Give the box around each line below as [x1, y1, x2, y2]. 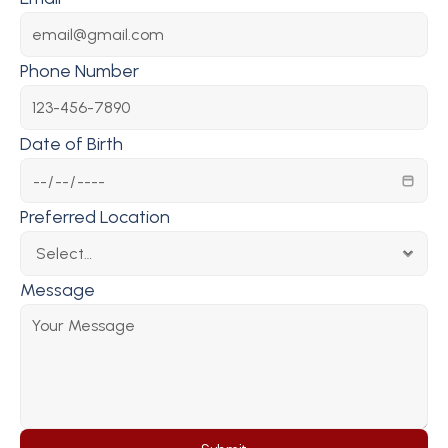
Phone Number [20, 60, 139, 82]
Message [20, 279, 95, 301]
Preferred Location [20, 206, 170, 228]
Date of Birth [20, 133, 123, 155]
